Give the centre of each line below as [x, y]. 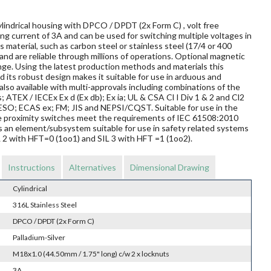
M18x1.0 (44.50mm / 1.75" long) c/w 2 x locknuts [91, 254]
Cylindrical [30, 189]
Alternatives [92, 168]
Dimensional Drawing [169, 168]
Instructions [31, 168]
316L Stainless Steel [44, 205]
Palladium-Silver [39, 238]
